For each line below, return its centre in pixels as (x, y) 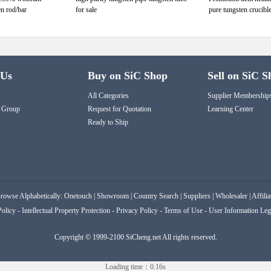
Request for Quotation (119, 109)
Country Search (156, 196)
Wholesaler (231, 196)
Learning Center (230, 109)
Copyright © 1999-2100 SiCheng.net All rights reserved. (135, 237)
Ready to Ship (108, 122)
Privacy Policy (137, 211)
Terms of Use (183, 211)
